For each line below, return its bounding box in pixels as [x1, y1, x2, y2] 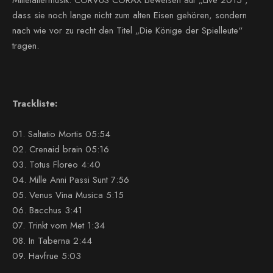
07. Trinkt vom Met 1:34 [12, 219, 105, 232]
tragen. [12, 39, 39, 52]
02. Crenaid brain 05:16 [12, 143, 109, 156]
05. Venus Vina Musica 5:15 [12, 188, 124, 202]
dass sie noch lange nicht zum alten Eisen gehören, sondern [12, 9, 247, 22]
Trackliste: [12, 97, 57, 110]
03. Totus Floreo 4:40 [12, 158, 101, 171]
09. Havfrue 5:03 [12, 249, 81, 263]
